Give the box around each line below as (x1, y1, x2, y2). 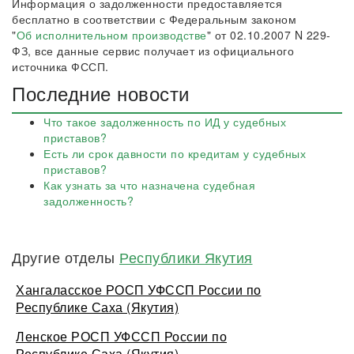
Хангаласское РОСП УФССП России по (16, 281, 262, 299)
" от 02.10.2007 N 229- (206, 27, 331, 43)
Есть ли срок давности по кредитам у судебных (43, 145, 306, 161)
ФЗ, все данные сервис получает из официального (12, 43, 294, 58)
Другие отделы (12, 247, 119, 267)
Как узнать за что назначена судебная (43, 177, 255, 193)
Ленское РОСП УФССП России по (16, 327, 227, 345)
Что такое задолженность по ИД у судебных (43, 114, 286, 130)
